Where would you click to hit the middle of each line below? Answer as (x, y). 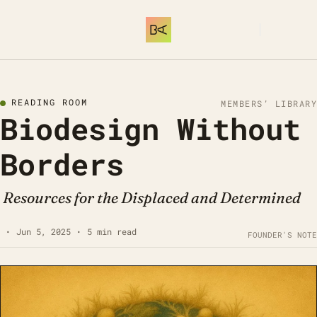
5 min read (112, 232)
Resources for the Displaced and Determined (152, 197)
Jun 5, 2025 (44, 232)
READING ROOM (50, 102)
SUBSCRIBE (293, 30)
